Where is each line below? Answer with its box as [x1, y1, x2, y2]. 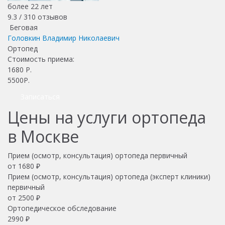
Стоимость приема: [8, 54, 76, 64]
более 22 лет [8, 1, 53, 11]
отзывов [36, 12, 67, 22]
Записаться [21, 91, 60, 101]
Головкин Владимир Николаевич [8, 33, 120, 43]
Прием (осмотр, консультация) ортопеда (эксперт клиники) [8, 171, 210, 181]
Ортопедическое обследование [8, 203, 119, 213]
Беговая [8, 22, 38, 32]
